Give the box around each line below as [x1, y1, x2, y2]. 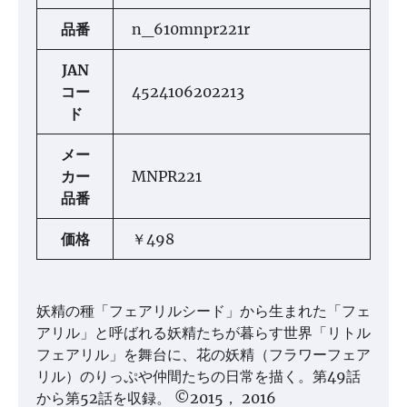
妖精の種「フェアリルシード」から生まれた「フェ [36, 302, 371, 320]
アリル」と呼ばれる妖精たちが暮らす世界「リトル [36, 323, 371, 342]
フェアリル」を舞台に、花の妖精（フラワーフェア [36, 345, 371, 363]
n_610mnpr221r [132, 20, 250, 38]
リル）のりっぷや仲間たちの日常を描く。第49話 [36, 367, 361, 385]
